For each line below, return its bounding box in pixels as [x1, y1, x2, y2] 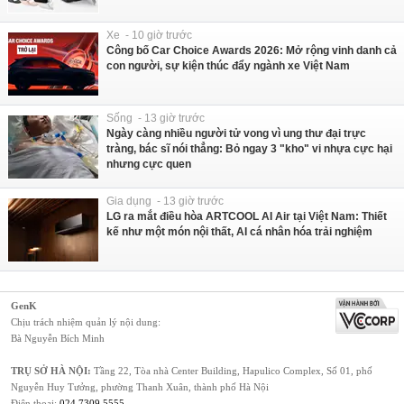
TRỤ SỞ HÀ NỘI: [11, 364, 91, 376]
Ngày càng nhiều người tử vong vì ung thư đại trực [106, 126, 366, 140]
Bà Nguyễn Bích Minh [11, 332, 105, 344]
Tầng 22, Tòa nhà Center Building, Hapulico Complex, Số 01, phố [91, 364, 372, 376]
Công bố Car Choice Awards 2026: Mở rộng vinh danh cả [106, 43, 397, 57]
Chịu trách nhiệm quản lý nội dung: [11, 316, 161, 327]
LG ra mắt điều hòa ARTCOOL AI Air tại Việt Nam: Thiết [106, 209, 387, 223]
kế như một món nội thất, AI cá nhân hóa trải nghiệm [106, 225, 372, 238]
